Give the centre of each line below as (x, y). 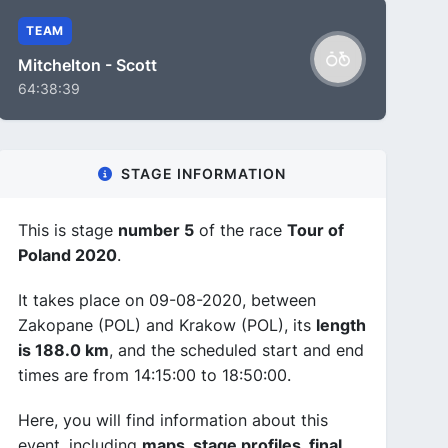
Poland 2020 (67, 255)
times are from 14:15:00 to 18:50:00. (154, 375)
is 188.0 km (63, 350)
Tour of (315, 230)
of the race (240, 230)
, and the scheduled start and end (236, 350)
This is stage (68, 230)
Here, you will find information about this (173, 420)
